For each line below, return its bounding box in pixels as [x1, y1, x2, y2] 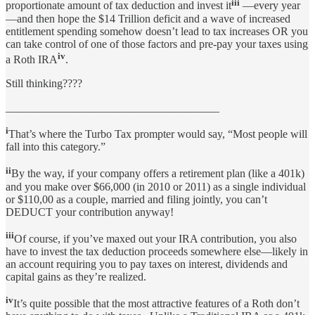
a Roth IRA [6, 53, 58, 66]
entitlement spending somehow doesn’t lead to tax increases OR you [6, 25, 308, 37]
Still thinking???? [6, 77, 82, 90]
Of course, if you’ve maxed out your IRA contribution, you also [14, 233, 297, 245]
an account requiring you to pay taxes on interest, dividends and [6, 258, 288, 271]
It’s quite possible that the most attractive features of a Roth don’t [13, 297, 300, 310]
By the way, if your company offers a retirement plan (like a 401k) [11, 167, 304, 180]
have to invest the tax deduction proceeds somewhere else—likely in [6, 245, 308, 258]
